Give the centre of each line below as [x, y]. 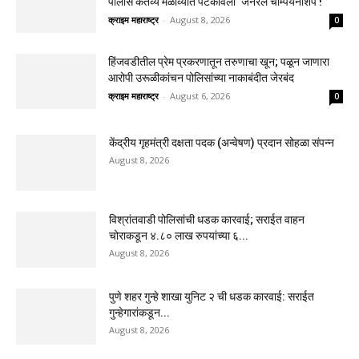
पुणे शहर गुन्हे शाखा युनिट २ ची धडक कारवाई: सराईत [212, 296]
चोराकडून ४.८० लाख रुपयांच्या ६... [179, 235]
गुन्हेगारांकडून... [139, 312]
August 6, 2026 [200, 95]
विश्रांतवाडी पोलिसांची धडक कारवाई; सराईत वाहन [207, 219]
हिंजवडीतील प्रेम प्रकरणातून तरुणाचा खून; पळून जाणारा [219, 61]
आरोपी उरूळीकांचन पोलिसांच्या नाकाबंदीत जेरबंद [201, 77]
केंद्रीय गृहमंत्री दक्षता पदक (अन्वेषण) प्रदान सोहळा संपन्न [222, 142]
